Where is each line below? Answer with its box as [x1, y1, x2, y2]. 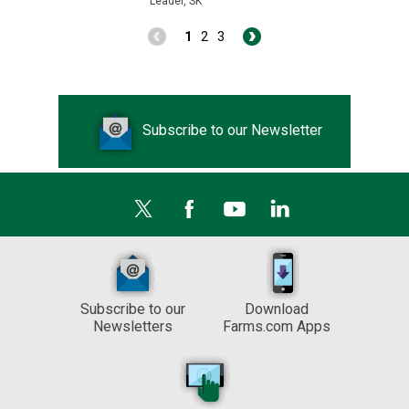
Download [245, 300, 309, 318]
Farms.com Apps [223, 318, 330, 335]
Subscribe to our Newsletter [142, 121, 322, 140]
